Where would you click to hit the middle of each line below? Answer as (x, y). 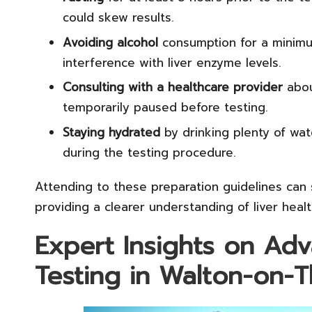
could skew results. (118, 18)
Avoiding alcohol (110, 42)
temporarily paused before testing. (165, 108)
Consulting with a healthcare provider (173, 87)
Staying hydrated (111, 132)
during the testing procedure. (149, 152)
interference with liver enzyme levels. (172, 62)
